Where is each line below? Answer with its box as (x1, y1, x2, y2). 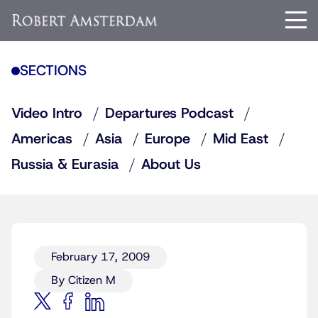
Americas (11, 130, 72, 148)
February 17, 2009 (51, 250, 150, 264)
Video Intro (11, 104, 82, 123)
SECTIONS (20, 62, 87, 80)
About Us (141, 155, 201, 174)
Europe (145, 130, 190, 148)
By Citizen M (51, 273, 116, 287)
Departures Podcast (105, 104, 234, 123)
